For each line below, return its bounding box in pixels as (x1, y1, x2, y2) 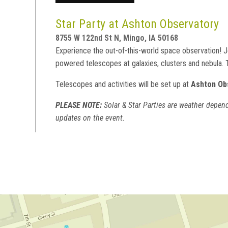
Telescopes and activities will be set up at (55, 79, 191, 89)
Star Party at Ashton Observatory (55, 16, 219, 31)
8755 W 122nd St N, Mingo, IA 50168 (55, 33, 179, 43)
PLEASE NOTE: (55, 100, 102, 110)
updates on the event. (55, 112, 125, 123)
